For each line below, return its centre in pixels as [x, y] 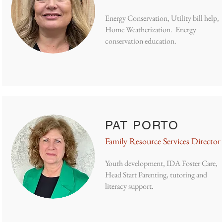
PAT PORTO [142, 125]
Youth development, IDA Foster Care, [161, 163]
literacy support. [129, 186]
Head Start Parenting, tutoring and [156, 175]
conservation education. [141, 41]
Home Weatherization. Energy [151, 29]
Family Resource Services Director [163, 141]
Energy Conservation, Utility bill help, [162, 18]
